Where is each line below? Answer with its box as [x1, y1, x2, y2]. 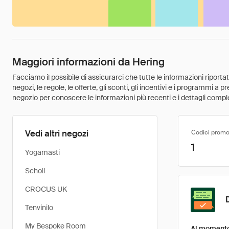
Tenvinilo [25, 203, 53, 212]
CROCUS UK [25, 185, 67, 194]
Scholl [25, 166, 45, 175]
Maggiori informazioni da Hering [12, 55, 165, 68]
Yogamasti [25, 148, 60, 157]
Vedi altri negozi [25, 128, 88, 139]
